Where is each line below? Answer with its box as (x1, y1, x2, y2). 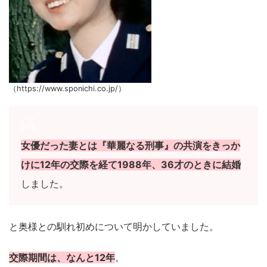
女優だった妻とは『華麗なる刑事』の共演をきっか (21, 139, 240, 152)
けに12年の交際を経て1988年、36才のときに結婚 (21, 159, 241, 171)
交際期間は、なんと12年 (9, 252, 115, 264)
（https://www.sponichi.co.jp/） (9, 84, 126, 94)
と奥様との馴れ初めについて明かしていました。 (9, 221, 219, 233)
